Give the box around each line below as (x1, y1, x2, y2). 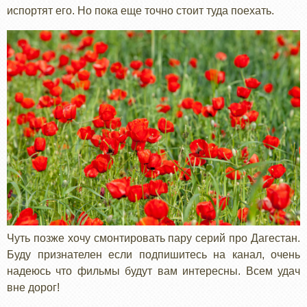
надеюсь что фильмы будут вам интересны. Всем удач (7, 265, 300, 278)
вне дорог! (7, 282, 60, 294)
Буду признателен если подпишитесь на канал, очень (7, 249, 300, 261)
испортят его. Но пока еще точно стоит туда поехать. (7, 4, 274, 16)
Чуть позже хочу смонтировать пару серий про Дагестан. (7, 232, 300, 245)
